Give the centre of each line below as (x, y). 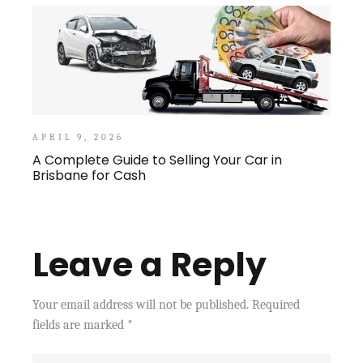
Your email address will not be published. (141, 304)
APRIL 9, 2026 (78, 137)
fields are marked (80, 325)
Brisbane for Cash (90, 175)
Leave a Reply (150, 264)
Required (276, 304)
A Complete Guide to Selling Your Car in (158, 160)
